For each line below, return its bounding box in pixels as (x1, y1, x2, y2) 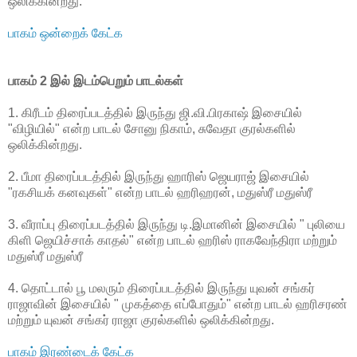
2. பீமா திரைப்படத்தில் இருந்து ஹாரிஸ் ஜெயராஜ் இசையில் (8, 169, 309, 183)
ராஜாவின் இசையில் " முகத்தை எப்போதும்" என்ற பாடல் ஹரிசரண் (8, 296, 347, 311)
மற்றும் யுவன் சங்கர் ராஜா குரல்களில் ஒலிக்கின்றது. (8, 312, 274, 327)
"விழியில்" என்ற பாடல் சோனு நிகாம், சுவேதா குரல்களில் (8, 121, 296, 135)
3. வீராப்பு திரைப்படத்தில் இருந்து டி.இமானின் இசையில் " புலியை (8, 217, 345, 231)
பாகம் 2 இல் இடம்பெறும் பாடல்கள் (8, 73, 183, 88)
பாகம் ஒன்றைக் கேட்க (8, 25, 123, 40)
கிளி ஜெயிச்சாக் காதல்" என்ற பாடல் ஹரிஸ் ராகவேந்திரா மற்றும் (8, 233, 337, 247)
